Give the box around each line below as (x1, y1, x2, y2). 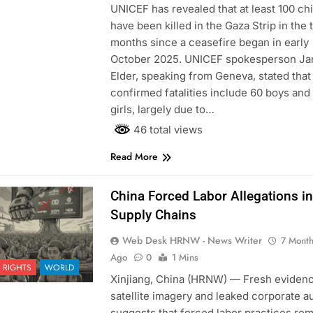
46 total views (130, 123, 203, 137)
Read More (110, 150, 158, 164)
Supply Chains (110, 207, 196, 224)
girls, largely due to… (110, 103, 214, 117)
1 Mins (171, 251, 198, 265)
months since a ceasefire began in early (110, 36, 309, 50)
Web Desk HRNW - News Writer (122, 233, 262, 248)
